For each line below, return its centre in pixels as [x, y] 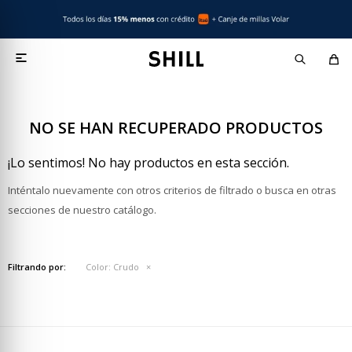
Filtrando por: [37, 267]
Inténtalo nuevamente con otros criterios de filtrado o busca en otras [172, 190]
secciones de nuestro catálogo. [82, 210]
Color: [98, 267]
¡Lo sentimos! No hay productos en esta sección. [148, 163]
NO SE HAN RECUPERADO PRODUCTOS [176, 128]
